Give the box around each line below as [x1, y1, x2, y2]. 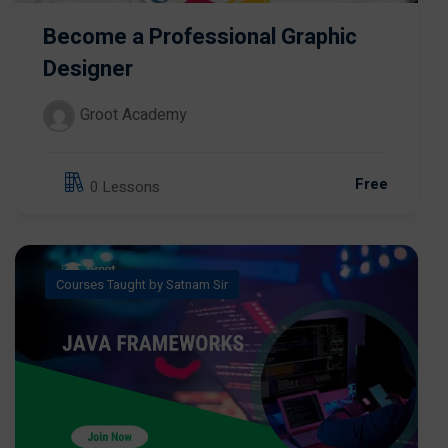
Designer [43, 52, 133, 85]
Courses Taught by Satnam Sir [56, 274, 228, 294]
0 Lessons [90, 176, 160, 199]
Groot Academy [80, 102, 187, 127]
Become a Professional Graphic [43, 20, 357, 53]
